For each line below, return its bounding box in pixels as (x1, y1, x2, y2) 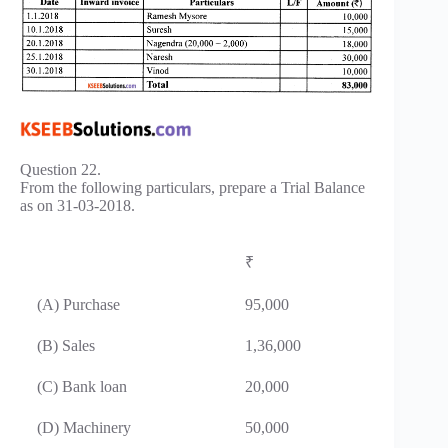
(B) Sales (37, 336, 95, 354)
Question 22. (20, 160, 101, 178)
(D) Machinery (37, 418, 131, 436)
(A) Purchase (37, 295, 120, 313)
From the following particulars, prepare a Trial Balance (20, 178, 365, 196)
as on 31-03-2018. (20, 196, 135, 214)
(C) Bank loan (37, 377, 127, 395)
